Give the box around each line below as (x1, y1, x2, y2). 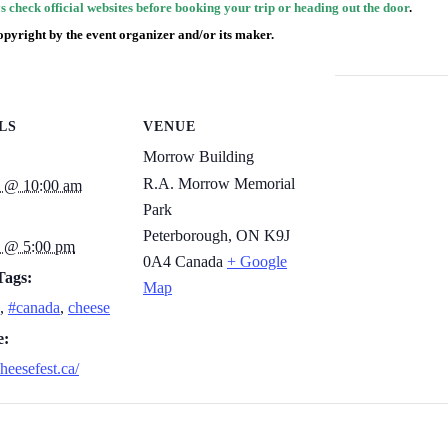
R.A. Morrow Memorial (143, 174, 295, 192)
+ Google (227, 252, 287, 270)
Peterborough (143, 226, 228, 244)
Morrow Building (143, 147, 254, 165)
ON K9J (236, 226, 290, 244)
